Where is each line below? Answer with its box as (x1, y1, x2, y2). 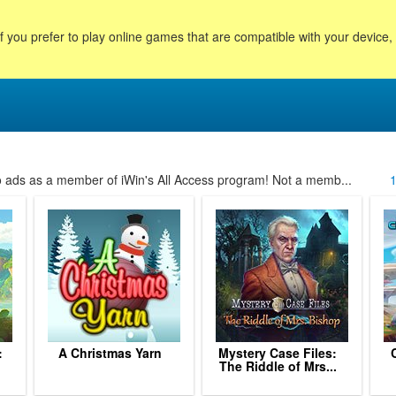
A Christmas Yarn (57, 344, 162, 362)
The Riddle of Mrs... (218, 357, 337, 375)
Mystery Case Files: (218, 344, 337, 362)
